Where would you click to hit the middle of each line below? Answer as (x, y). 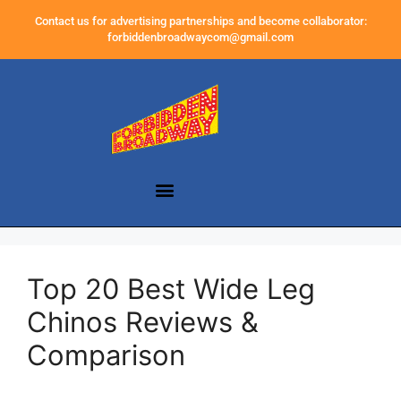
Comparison (106, 355)
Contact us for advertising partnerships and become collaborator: (200, 21)
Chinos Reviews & (143, 322)
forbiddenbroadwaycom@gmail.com (200, 37)
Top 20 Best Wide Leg (171, 289)
